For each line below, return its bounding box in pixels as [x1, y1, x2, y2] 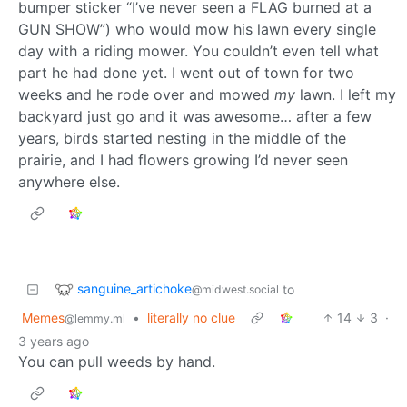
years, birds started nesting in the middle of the [18, 128, 346, 147]
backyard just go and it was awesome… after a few [18, 106, 372, 125]
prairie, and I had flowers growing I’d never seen [18, 150, 348, 169]
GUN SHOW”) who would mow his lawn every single [18, 19, 376, 38]
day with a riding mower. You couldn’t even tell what [18, 41, 379, 60]
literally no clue [147, 309, 235, 325]
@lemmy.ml [65, 311, 125, 325]
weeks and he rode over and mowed [18, 84, 274, 104]
